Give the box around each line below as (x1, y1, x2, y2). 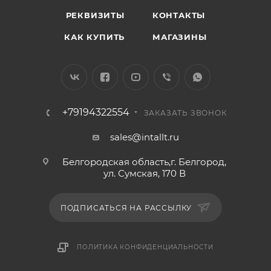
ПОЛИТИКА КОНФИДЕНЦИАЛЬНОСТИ (77, 243, 214, 251)
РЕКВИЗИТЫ (65, 10, 125, 20)
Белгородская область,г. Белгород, (62, 156, 226, 168)
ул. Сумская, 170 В (103, 168, 186, 179)
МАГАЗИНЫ (152, 32, 207, 42)
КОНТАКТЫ (152, 10, 206, 20)
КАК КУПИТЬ (64, 32, 125, 42)
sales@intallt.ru (109, 131, 179, 143)
